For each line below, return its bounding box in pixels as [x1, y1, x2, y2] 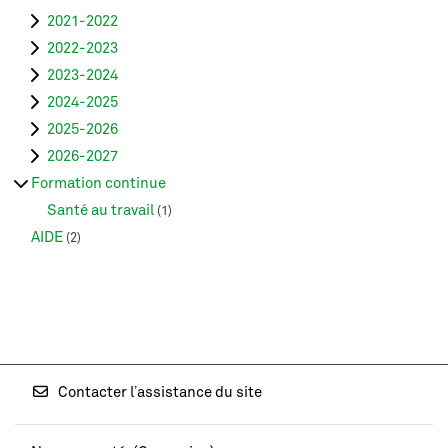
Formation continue [31, 174, 166, 193]
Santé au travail [47, 201, 154, 220]
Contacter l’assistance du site [57, 383, 262, 402]
